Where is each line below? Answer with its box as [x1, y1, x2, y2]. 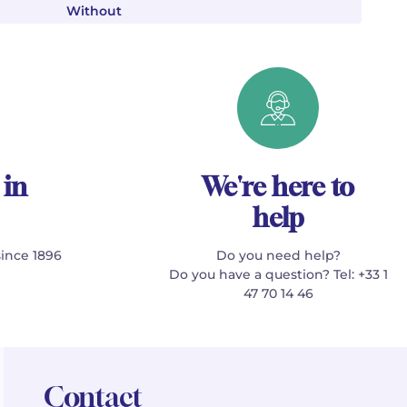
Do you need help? [215, 247, 341, 263]
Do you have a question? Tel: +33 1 [168, 266, 388, 283]
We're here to [202, 172, 355, 202]
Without [66, 3, 122, 19]
